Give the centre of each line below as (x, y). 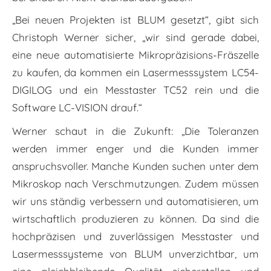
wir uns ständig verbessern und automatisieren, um (135, 201)
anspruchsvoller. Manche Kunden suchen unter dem (135, 166)
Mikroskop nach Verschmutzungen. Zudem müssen (135, 184)
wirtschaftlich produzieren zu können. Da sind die (135, 219)
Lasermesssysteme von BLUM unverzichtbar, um (135, 254)
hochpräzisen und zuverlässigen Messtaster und (135, 237)
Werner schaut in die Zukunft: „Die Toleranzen (135, 131)
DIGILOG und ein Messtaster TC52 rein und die (135, 90)
